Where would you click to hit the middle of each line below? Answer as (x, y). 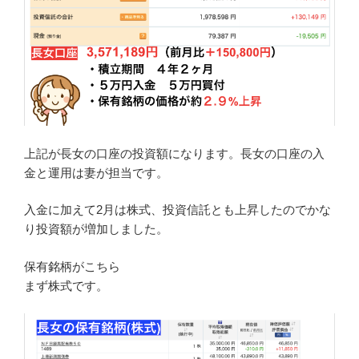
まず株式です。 (66, 285)
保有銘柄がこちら (72, 266)
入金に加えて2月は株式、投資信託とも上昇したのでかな (177, 210)
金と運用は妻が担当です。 (96, 172)
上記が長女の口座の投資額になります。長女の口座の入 (174, 153)
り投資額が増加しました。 (96, 229)
